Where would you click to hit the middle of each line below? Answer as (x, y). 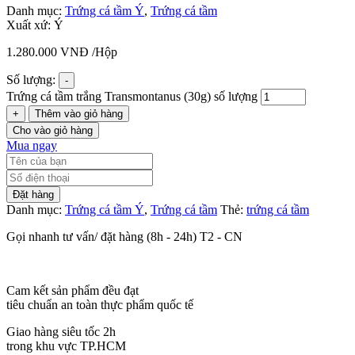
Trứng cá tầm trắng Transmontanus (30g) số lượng (132, 96)
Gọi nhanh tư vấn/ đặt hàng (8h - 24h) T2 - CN (124, 236)
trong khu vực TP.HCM (66, 345)
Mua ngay (32, 145)
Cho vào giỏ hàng (53, 130)
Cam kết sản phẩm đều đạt (73, 290)
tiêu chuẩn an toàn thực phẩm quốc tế (100, 304)
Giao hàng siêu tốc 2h (61, 331)
